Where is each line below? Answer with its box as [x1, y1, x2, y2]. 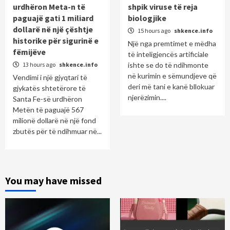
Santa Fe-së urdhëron [13, 94, 82, 104]
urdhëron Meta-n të [13, 2, 85, 12]
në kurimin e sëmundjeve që [128, 71, 217, 81]
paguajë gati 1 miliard [13, 13, 93, 24]
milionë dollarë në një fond [13, 116, 96, 125]
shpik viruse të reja [128, 2, 198, 12]
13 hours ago [22, 61, 56, 69]
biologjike [128, 13, 166, 24]
